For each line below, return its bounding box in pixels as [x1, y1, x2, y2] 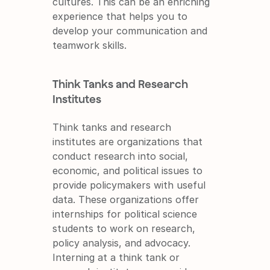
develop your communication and [52, 24, 208, 37]
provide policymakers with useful [52, 178, 206, 191]
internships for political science [52, 207, 198, 220]
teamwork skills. [52, 39, 127, 51]
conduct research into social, [52, 149, 189, 162]
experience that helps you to [52, 10, 188, 22]
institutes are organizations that [52, 135, 203, 148]
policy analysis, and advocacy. [52, 236, 191, 249]
